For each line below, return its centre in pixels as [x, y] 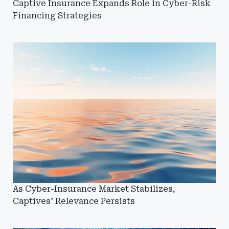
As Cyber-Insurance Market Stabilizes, [94, 189]
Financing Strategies [57, 16]
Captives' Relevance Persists [74, 201]
